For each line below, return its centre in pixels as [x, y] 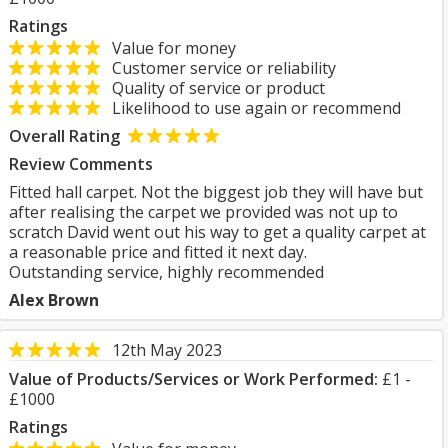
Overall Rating [64, 136]
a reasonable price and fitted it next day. [158, 252]
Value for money [168, 48]
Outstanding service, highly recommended [166, 272]
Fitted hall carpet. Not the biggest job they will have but [216, 192]
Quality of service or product [212, 88]
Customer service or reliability [218, 68]
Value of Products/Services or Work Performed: [193, 379]
